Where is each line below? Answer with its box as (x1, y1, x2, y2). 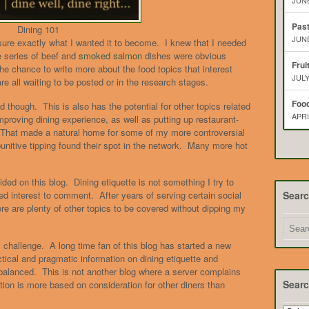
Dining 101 (17, 23, 59, 37)
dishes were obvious (142, 49, 226, 63)
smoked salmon (79, 49, 142, 63)
